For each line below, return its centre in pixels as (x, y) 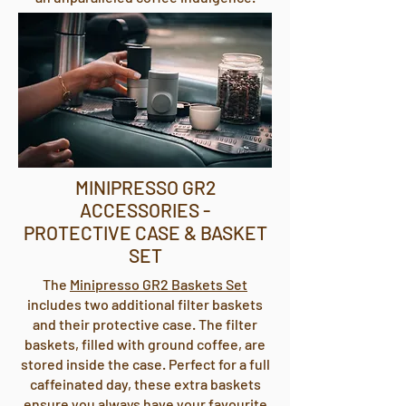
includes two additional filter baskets (145, 304)
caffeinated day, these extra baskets (145, 384)
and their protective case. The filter (145, 324)
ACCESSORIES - (145, 210)
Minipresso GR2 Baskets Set (159, 284)
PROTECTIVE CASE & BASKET (145, 232)
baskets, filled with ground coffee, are (145, 344)
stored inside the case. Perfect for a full (145, 364)
